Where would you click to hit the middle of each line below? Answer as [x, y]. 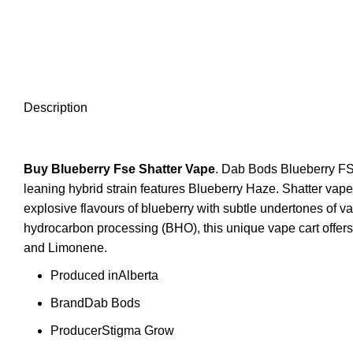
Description [56, 108]
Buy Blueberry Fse [80, 169]
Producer [76, 331]
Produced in [84, 275]
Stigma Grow [138, 331]
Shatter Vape [175, 169]
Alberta [138, 275]
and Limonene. [65, 248]
